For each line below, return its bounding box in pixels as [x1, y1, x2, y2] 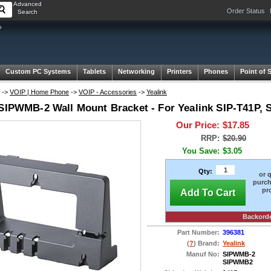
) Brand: [194, 240, 220, 247]
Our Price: [176, 120, 220, 130]
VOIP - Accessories [79, 88, 137, 96]
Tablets [83, 68, 106, 75]
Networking [118, 68, 155, 75]
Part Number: [177, 229, 220, 237]
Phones [204, 68, 228, 75]
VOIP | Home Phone [10, 88, 69, 96]
